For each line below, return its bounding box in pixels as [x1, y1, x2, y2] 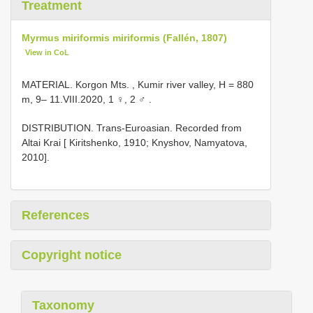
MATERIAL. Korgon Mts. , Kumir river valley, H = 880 [22, 78, 254, 90]
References [22, 208, 89, 222]
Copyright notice [22, 247, 122, 262]
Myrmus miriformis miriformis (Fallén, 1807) [22, 32, 227, 43]
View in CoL [25, 48, 70, 57]
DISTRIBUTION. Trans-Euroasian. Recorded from [22, 122, 242, 133]
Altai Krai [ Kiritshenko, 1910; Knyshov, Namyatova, [22, 136, 247, 148]
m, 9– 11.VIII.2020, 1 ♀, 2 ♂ [22, 93, 146, 105]
